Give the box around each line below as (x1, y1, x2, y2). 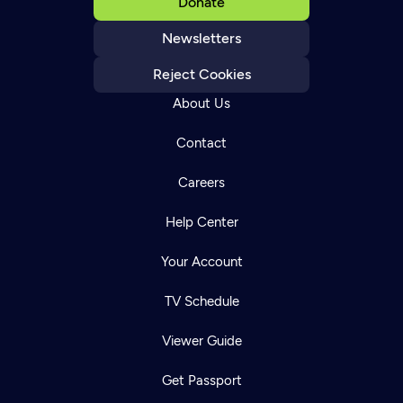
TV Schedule (164, 292, 239, 309)
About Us (173, 94, 230, 112)
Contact (176, 134, 227, 151)
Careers (178, 174, 225, 191)
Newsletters (162, 29, 241, 47)
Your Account (160, 253, 243, 270)
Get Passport (161, 372, 242, 389)
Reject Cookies (152, 65, 251, 83)
